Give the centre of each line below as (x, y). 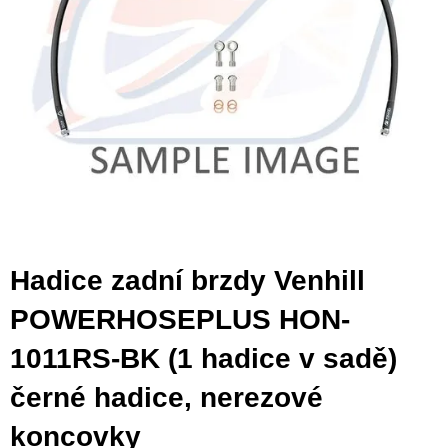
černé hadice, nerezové (166, 397)
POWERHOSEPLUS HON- (180, 319)
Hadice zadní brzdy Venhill (187, 280)
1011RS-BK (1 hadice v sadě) (203, 358)
